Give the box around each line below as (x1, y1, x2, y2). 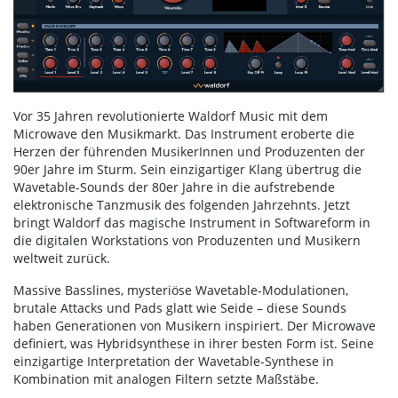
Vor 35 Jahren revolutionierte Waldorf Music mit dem (13, 107, 328, 124)
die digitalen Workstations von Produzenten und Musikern (13, 231, 361, 249)
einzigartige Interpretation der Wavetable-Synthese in (13, 352, 334, 370)
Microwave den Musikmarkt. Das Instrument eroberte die (13, 124, 354, 142)
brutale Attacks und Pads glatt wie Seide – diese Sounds (13, 298, 346, 316)
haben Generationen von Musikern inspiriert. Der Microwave (13, 316, 376, 334)
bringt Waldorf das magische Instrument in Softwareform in (13, 213, 370, 231)
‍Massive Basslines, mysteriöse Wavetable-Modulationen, (13, 281, 348, 298)
